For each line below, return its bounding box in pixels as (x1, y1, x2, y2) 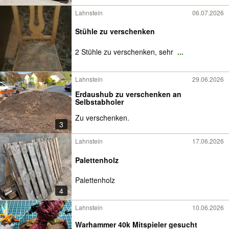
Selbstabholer (75, 96, 124, 107)
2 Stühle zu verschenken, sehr (75, 47, 175, 57)
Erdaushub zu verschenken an (75, 88, 181, 99)
